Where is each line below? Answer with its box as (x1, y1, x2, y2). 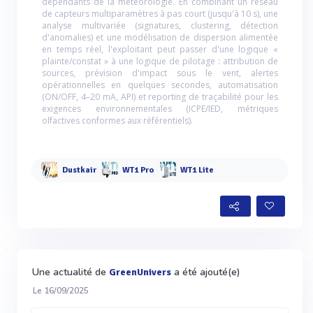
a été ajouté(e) (171, 265, 240, 279)
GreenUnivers (109, 265, 171, 278)
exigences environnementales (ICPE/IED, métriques (42, 102, 278, 115)
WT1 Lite (180, 165, 214, 176)
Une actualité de (32, 265, 109, 279)
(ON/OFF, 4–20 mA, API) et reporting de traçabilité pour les (42, 90, 278, 103)
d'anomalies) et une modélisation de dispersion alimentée (42, 31, 278, 43)
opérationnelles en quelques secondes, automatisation (42, 78, 278, 91)
